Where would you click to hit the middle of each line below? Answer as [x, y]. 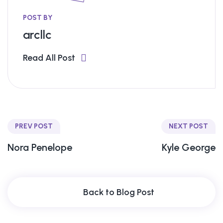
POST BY [38, 17]
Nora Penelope [40, 147]
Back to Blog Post [118, 192]
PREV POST [34, 126]
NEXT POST [188, 126]
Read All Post [49, 57]
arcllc [37, 34]
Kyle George [189, 147]
